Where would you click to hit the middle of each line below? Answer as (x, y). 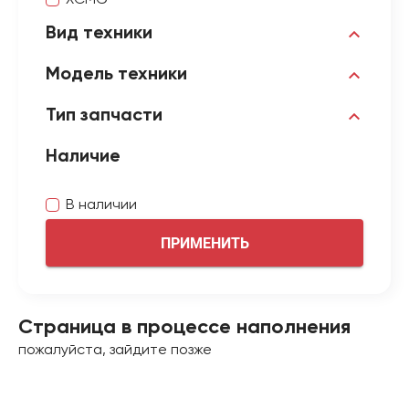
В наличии (101, 205)
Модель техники (116, 75)
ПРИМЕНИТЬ (205, 243)
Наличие (83, 157)
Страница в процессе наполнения (184, 328)
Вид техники (99, 34)
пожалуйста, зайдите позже (115, 351)
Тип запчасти (104, 116)
